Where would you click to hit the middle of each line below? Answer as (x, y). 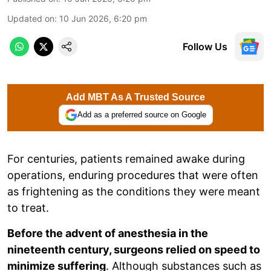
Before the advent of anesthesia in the (108, 233)
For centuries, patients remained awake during (126, 158)
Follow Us (205, 46)
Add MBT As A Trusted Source (135, 97)
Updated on (31, 18)
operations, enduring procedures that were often (133, 175)
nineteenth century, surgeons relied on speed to (134, 249)
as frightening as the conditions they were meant (134, 191)
